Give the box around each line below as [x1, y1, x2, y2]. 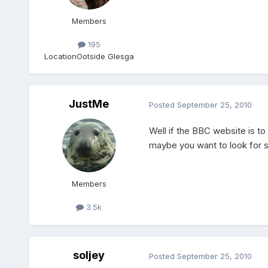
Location [44, 51, 77, 61]
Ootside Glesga [76, 51, 134, 61]
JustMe [69, 98, 109, 111]
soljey [73, 249, 105, 262]
